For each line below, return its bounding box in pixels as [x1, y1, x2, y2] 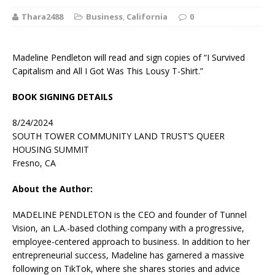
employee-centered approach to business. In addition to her [12, 236, 250, 248]
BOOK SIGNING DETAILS [12, 91, 113, 103]
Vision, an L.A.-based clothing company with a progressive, [12, 222, 244, 234]
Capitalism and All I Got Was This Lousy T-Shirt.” [12, 65, 203, 77]
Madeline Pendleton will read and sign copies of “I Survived [12, 52, 245, 64]
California [126, 11, 168, 23]
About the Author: [12, 183, 93, 195]
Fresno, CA [12, 157, 56, 169]
